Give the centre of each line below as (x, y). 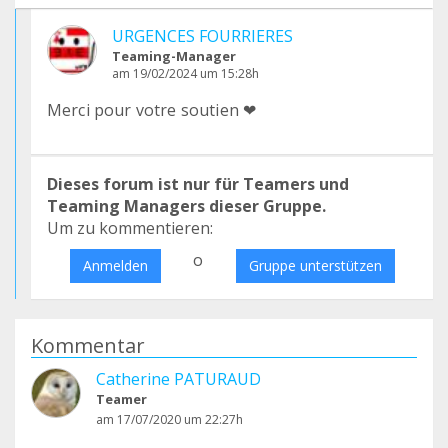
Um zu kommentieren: (130, 228)
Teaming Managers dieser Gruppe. (186, 206)
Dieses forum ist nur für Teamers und (198, 184)
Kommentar (88, 345)
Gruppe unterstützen (315, 265)
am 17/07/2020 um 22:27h (169, 419)
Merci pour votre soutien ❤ (152, 110)
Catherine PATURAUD (178, 379)
